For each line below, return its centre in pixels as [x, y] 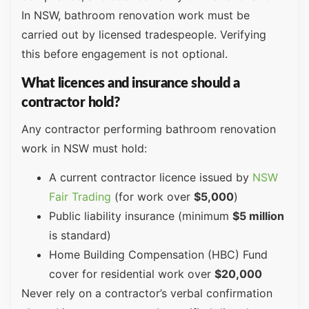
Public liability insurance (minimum [141, 216]
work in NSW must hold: [84, 148]
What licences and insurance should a [130, 83]
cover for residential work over [132, 274]
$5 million [258, 216]
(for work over [152, 197]
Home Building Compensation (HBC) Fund [158, 255]
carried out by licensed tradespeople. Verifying [144, 35]
